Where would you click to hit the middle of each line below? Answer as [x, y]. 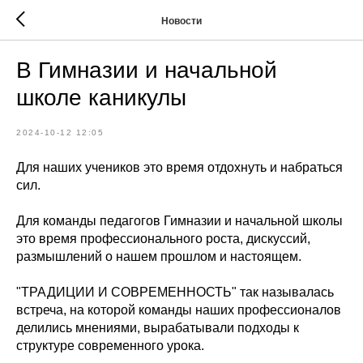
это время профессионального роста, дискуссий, [163, 239]
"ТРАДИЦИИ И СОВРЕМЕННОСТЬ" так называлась [175, 292]
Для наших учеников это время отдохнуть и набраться [179, 167]
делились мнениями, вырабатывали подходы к [158, 328]
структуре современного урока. [110, 346]
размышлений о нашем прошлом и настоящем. [159, 256]
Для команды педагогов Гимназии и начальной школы [179, 221]
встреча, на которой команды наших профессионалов [179, 310]
